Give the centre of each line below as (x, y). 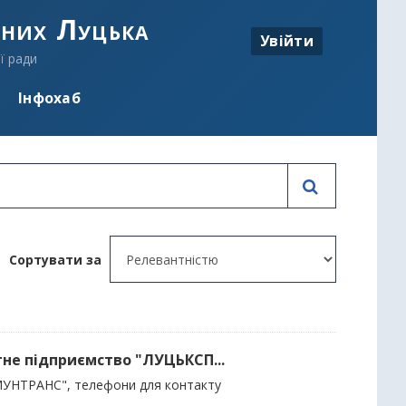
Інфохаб (49, 98)
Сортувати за (55, 260)
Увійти (287, 41)
